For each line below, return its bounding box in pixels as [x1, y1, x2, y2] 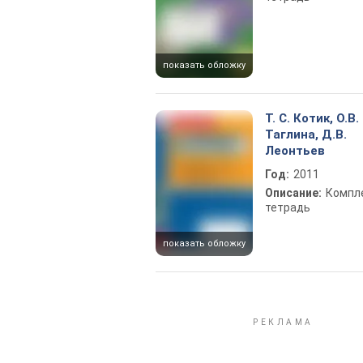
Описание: [265, 186, 322, 199]
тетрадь [265, 201, 310, 214]
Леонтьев [265, 143, 325, 158]
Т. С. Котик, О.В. [265, 111, 359, 126]
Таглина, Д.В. [265, 127, 347, 142]
